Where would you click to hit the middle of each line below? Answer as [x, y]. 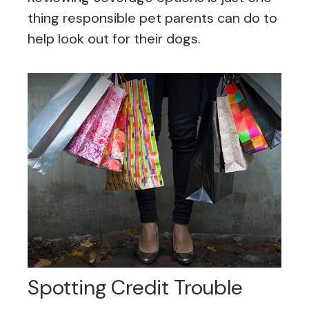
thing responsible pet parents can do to [152, 18]
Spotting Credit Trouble [135, 287]
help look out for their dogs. [114, 38]
